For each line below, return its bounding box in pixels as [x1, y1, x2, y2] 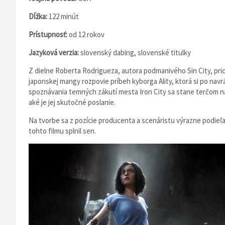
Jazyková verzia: [29, 48, 80, 57]
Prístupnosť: [29, 30, 69, 39]
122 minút [49, 12, 79, 21]
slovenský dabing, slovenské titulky [80, 48, 191, 57]
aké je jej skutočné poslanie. [29, 97, 116, 107]
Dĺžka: [29, 12, 49, 21]
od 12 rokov [69, 30, 104, 39]
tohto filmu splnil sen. [29, 126, 96, 136]
